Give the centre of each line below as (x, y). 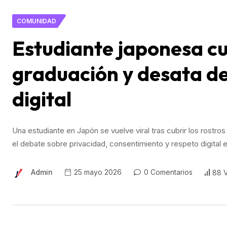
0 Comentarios (167, 172)
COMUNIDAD (36, 21)
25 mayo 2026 (97, 172)
